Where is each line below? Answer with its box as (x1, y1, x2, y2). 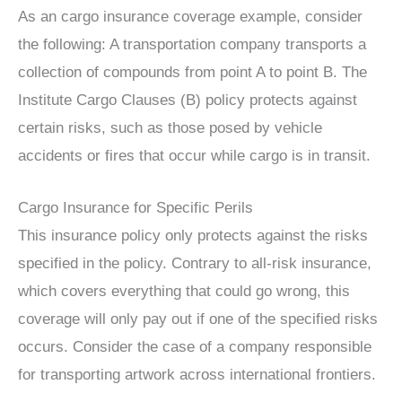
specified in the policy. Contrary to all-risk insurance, (18, 255, 371, 272)
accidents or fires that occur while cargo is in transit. (18, 146, 371, 164)
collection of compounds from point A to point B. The (18, 63, 367, 81)
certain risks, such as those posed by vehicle (18, 118, 322, 136)
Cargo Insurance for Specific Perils (18, 199, 253, 216)
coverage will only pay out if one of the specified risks (18, 310, 378, 328)
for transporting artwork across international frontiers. (18, 366, 376, 383)
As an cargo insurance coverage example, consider (18, 7, 363, 25)
